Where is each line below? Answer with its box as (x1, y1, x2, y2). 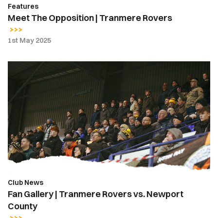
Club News (8, 178, 43, 187)
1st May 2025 (8, 36, 51, 45)
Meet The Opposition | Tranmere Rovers (8, 12, 172, 23)
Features (8, 1, 38, 11)
